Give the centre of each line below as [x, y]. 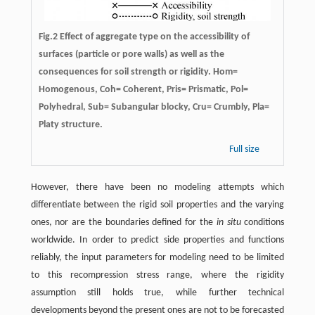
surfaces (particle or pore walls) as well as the [131, 54]
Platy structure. [70, 124]
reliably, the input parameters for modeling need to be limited [157, 257]
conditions [263, 222]
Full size [246, 149]
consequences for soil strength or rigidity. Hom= [138, 72]
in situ [229, 222]
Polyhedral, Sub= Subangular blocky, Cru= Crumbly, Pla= [154, 107]
